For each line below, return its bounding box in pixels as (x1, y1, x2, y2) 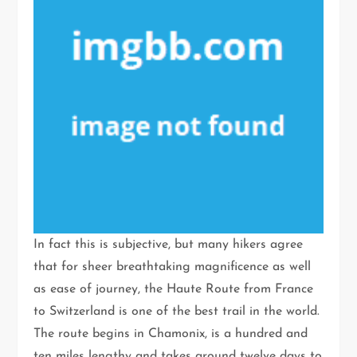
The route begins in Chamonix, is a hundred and (33, 328, 308, 341)
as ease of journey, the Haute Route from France (33, 283, 314, 296)
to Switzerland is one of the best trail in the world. (33, 305, 320, 319)
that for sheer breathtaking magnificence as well (33, 261, 312, 274)
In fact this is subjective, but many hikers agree (33, 238, 304, 252)
